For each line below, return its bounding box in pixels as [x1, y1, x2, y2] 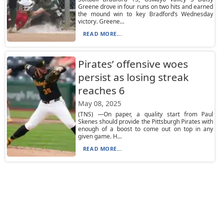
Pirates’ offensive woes [78, 57, 188, 71]
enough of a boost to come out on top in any [78, 125, 214, 133]
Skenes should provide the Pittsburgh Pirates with [78, 117, 214, 126]
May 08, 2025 [78, 99, 121, 108]
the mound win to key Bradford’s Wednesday [78, 10, 214, 18]
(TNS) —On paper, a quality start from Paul [78, 110, 214, 118]
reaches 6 [78, 83, 125, 97]
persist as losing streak [78, 70, 189, 84]
